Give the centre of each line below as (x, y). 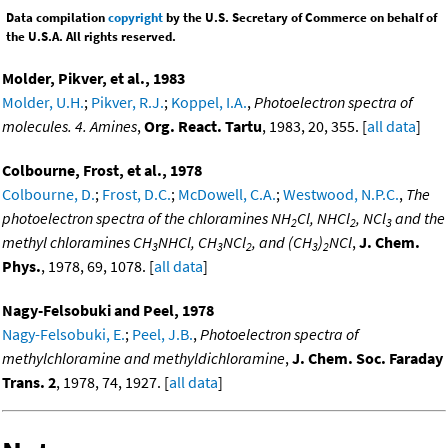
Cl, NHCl (323, 217)
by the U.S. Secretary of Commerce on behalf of (300, 17)
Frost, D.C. (136, 193)
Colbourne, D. (48, 193)
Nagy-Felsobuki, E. (63, 333)
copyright (135, 17)
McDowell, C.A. (227, 193)
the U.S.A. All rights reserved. (91, 36)
